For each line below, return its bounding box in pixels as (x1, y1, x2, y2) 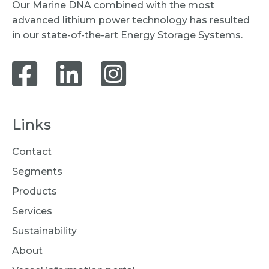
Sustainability (12, 225, 77, 237)
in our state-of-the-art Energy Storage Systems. (12, 29, 243, 41)
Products (12, 185, 57, 197)
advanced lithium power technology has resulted (12, 14, 250, 26)
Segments (12, 165, 62, 177)
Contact (12, 145, 52, 157)
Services (12, 205, 52, 217)
